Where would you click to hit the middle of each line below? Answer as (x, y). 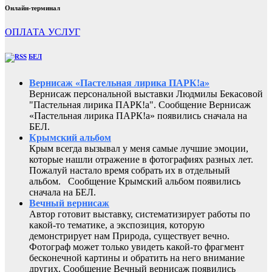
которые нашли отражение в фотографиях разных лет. (141, 159)
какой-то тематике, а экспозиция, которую (117, 225)
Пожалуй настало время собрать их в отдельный (130, 170)
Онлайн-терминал (32, 8)
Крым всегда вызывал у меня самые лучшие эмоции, (139, 148)
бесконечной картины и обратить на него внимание (137, 257)
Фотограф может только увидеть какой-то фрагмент (137, 246)
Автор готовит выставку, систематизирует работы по (140, 214)
